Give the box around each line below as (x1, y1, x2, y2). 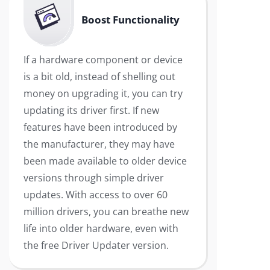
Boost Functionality (81, 13, 180, 27)
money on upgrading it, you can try (24, 87, 183, 100)
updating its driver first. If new (24, 104, 159, 117)
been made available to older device (24, 154, 187, 168)
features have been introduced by (24, 121, 177, 134)
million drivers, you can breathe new (24, 205, 189, 218)
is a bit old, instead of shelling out (24, 70, 175, 83)
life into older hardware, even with (24, 222, 178, 235)
